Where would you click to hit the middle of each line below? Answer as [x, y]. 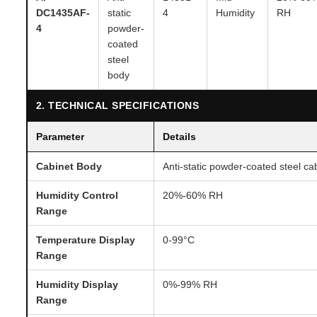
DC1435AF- [63, 12]
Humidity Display [77, 284]
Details [179, 136]
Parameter [60, 136]
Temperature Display [85, 240]
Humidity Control [77, 195]
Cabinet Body [69, 166]
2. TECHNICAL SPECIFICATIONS [117, 105]
